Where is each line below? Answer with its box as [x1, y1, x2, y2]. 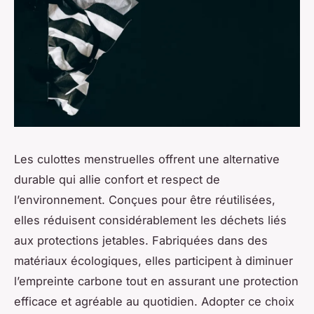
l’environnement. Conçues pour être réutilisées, [14, 192, 275, 207]
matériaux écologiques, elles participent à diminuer [14, 253, 293, 268]
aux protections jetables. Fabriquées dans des [14, 233, 268, 247]
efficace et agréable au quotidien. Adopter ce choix [14, 294, 294, 308]
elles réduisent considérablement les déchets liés [14, 212, 287, 227]
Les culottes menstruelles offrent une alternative [14, 151, 280, 166]
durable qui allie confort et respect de [14, 172, 220, 186]
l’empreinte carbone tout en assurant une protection [14, 273, 299, 288]
